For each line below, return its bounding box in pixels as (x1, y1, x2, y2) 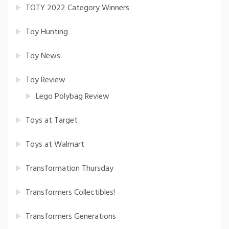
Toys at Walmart (26, 138, 84, 152)
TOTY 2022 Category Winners (26, 2, 129, 15)
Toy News (26, 50, 60, 63)
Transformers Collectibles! (26, 186, 115, 200)
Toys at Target (26, 114, 78, 128)
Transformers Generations (26, 210, 116, 224)
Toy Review (26, 74, 65, 87)
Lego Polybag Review (36, 90, 109, 104)
